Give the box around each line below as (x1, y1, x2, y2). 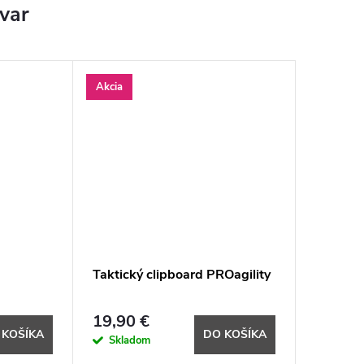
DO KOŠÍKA (203, 326, 266, 342)
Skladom (109, 332, 150, 348)
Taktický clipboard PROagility (93, 266, 271, 284)
